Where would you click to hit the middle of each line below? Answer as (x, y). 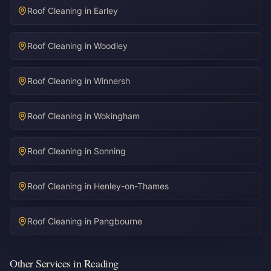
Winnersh (112, 81)
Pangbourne (118, 221)
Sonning (110, 151)
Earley (106, 11)
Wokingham (117, 116)
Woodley (111, 46)
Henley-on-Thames (131, 186)
